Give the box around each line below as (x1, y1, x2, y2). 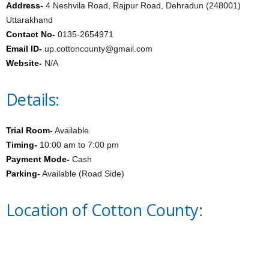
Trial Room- (6, 125, 53, 135)
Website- (6, 58, 42, 68)
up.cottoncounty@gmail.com (42, 44, 153, 53)
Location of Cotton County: (6, 199, 202, 221)
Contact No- (6, 29, 55, 39)
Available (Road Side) (40, 169, 124, 178)
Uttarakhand (6, 15, 53, 25)
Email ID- (6, 44, 42, 53)
